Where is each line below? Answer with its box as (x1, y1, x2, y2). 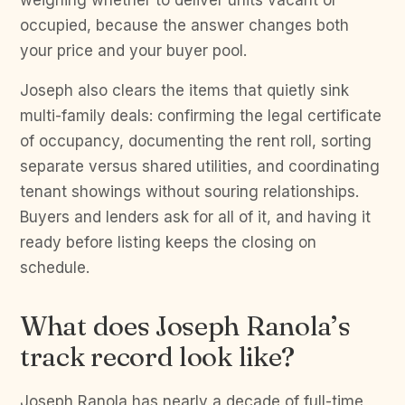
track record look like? (20, 340, 296, 373)
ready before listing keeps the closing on (20, 233, 316, 251)
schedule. (20, 259, 89, 277)
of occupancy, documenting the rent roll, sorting (20, 132, 372, 150)
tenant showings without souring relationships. (20, 183, 359, 201)
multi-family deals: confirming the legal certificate (20, 107, 381, 125)
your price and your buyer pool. (20, 42, 247, 60)
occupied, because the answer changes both (20, 16, 349, 34)
